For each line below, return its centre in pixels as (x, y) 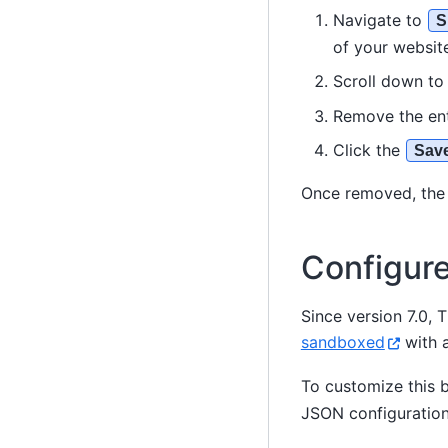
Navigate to (379, 20)
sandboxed (342, 341)
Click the (368, 150)
